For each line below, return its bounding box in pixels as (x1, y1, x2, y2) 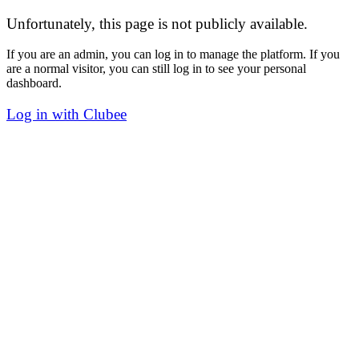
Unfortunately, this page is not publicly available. (6, 14, 308, 32)
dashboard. (6, 76, 62, 91)
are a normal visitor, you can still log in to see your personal (6, 62, 306, 76)
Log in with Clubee (6, 106, 127, 123)
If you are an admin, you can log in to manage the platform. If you (6, 47, 340, 62)
